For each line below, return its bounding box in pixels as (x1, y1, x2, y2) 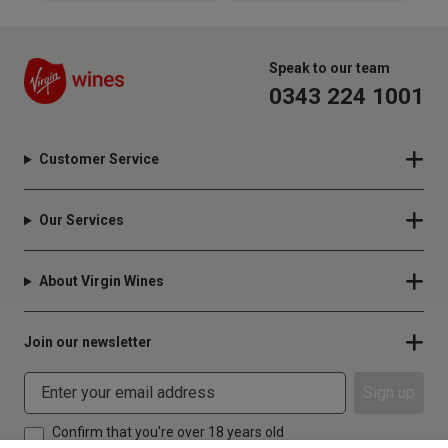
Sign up (363, 383, 415, 403)
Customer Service (38, 151, 159, 168)
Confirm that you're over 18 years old (52, 424, 284, 441)
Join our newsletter (24, 334, 152, 351)
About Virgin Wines (38, 273, 164, 290)
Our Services (38, 212, 124, 229)
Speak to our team (269, 60, 390, 77)
